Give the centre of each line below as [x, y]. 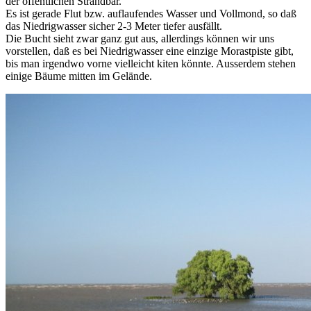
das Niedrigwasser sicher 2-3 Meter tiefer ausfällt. [114, 26]
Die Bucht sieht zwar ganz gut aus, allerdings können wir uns [140, 39]
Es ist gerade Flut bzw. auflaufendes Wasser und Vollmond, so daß [151, 14]
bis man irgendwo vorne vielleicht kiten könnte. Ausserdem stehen [151, 64]
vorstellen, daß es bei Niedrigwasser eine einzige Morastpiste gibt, [150, 51]
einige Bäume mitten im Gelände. [79, 76]
